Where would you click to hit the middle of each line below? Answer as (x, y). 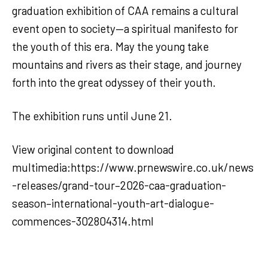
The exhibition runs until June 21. (93, 115)
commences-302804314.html (83, 221)
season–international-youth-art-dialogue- (113, 203)
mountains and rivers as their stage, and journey (127, 64)
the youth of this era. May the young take (110, 46)
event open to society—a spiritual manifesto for (125, 28)
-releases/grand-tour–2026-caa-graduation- (119, 185)
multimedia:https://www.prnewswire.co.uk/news (133, 167)
